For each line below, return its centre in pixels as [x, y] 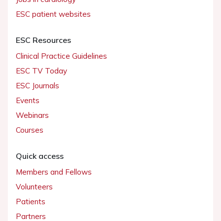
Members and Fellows [54, 172]
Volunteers [34, 187]
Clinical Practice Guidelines [61, 56]
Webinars [32, 115]
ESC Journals [37, 86]
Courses [30, 130]
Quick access [40, 156]
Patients [31, 202]
